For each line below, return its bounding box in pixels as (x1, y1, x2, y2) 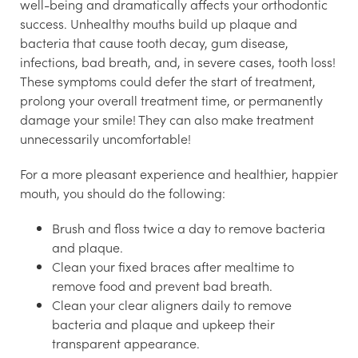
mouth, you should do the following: (20, 184, 225, 202)
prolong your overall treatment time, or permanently (20, 91, 323, 109)
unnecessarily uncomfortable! (20, 129, 191, 148)
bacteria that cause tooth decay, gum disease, (20, 34, 288, 52)
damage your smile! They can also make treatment (20, 110, 314, 129)
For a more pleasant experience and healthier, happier (20, 165, 338, 183)
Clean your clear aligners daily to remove (52, 296, 292, 314)
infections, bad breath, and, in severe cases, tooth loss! (20, 53, 336, 71)
